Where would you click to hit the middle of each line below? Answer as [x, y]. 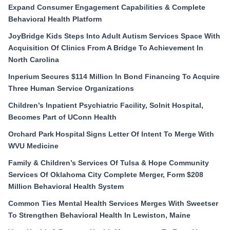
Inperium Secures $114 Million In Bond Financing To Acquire [114, 77]
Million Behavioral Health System [66, 187]
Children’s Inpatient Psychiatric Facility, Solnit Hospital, [106, 106]
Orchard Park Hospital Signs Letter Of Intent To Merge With [111, 134]
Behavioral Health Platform [55, 19]
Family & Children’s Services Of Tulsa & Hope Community [109, 163]
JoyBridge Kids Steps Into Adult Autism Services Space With [114, 36]
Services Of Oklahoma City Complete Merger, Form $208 [106, 175]
